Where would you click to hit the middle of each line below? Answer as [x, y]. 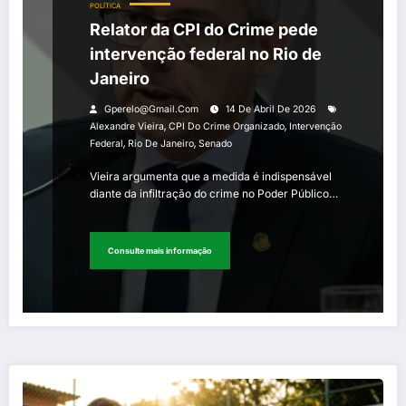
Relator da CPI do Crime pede [204, 30]
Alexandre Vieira [127, 127]
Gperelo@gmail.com [151, 110]
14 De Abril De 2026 [271, 110]
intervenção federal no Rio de [206, 54]
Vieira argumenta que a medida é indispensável [211, 177]
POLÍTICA [105, 6]
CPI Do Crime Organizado [227, 127]
